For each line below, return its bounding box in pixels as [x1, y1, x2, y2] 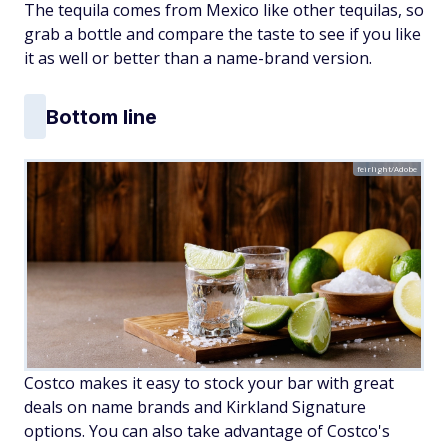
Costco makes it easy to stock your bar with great [24, 372, 394, 395]
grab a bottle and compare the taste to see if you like [24, 23, 421, 45]
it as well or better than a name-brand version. [24, 47, 372, 69]
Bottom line [46, 104, 157, 129]
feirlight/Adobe [357, 163, 417, 174]
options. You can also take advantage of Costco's [24, 420, 390, 443]
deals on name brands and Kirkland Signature [24, 396, 366, 419]
